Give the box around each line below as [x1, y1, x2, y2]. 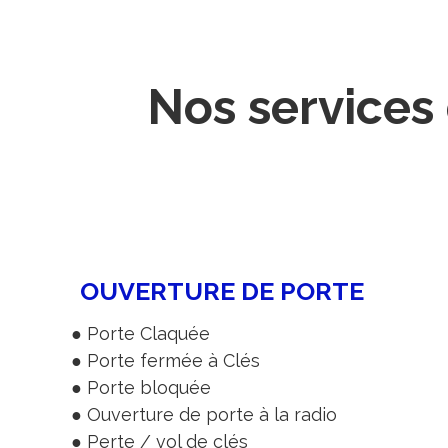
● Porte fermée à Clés [70, 349, 260, 371]
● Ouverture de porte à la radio [70, 403, 337, 425]
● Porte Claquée [70, 322, 210, 344]
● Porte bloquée [70, 376, 211, 398]
